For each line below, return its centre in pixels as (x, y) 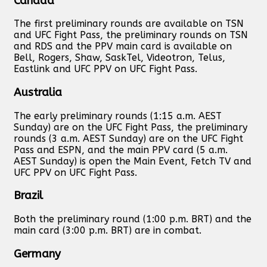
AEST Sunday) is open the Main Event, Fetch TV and (133, 161)
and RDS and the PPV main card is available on (123, 46)
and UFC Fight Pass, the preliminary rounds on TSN (131, 35)
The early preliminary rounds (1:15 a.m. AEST (118, 116)
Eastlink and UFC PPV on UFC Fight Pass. (105, 69)
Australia (38, 92)
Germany (37, 254)
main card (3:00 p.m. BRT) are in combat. (108, 231)
